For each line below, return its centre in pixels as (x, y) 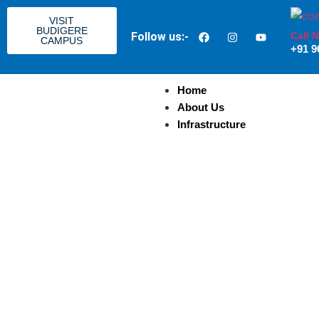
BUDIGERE (62, 31)
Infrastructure (211, 125)
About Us (200, 108)
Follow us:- (159, 37)
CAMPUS (62, 41)
